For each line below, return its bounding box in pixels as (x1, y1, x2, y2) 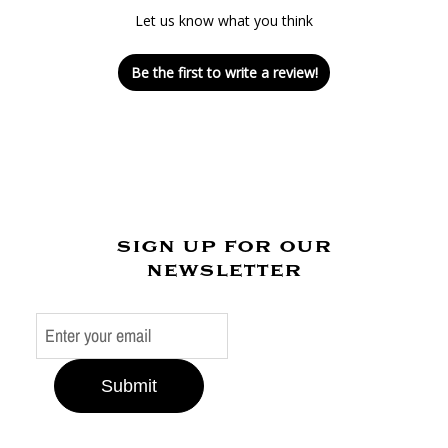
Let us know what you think (135, 11, 313, 30)
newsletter (146, 256, 302, 282)
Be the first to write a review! (130, 63, 318, 82)
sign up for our (116, 232, 332, 258)
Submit (101, 376, 157, 396)
